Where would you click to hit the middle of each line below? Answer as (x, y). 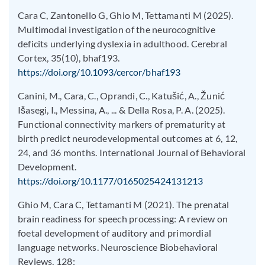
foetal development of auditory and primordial (114, 232)
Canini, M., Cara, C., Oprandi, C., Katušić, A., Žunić (122, 95)
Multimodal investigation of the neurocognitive (117, 29)
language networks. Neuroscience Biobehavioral (118, 247)
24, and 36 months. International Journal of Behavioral (132, 152)
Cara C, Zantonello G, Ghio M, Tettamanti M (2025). (126, 15)
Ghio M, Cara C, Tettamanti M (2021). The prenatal (124, 204)
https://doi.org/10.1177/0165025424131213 (110, 180)
